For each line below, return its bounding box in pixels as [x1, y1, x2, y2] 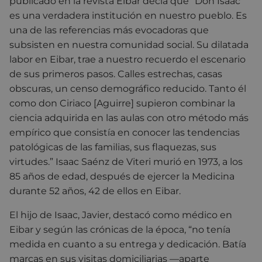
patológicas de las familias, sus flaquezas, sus [9, 141, 216, 153]
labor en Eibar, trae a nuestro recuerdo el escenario [9, 53, 246, 65]
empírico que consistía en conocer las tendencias [9, 126, 240, 138]
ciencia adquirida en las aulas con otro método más [9, 112, 249, 123]
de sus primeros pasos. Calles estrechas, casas [9, 68, 222, 80]
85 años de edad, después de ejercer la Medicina [9, 170, 235, 182]
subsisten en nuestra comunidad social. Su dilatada [9, 39, 249, 50]
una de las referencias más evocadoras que [9, 24, 209, 36]
